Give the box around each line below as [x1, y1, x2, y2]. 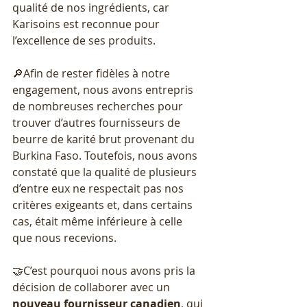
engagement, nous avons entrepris [12, 82, 196, 98]
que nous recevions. [12, 230, 119, 246]
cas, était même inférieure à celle [12, 214, 185, 230]
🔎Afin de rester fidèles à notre [12, 66, 173, 82]
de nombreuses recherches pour [12, 99, 186, 114]
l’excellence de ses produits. [12, 33, 156, 49]
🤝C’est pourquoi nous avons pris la [12, 263, 198, 279]
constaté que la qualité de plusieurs [12, 164, 199, 180]
